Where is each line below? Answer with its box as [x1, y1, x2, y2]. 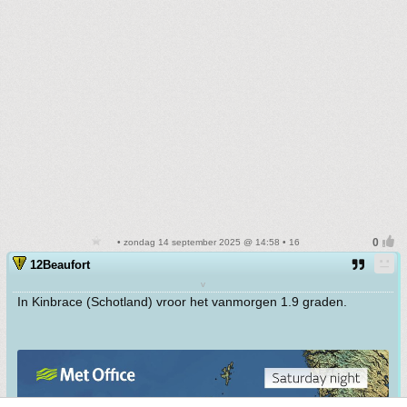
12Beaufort [30, 257, 90, 272]
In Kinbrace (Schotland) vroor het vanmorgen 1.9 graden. [17, 293, 347, 309]
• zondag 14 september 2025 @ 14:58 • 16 [114, 236, 300, 247]
